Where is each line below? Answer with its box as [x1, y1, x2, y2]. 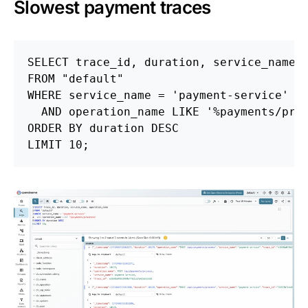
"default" [62, 72, 124, 86]
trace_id [76, 56, 131, 69]
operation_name [69, 105, 165, 119]
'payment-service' [172, 89, 289, 102]
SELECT [27, 56, 69, 69]
